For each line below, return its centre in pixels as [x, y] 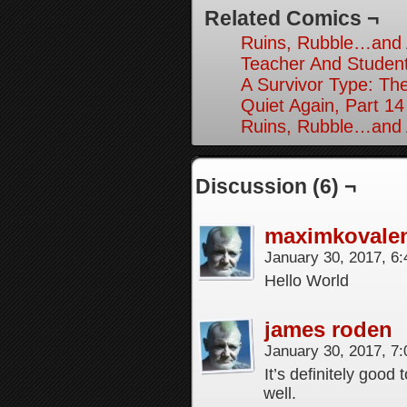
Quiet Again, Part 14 [323, 105]
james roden [328, 329]
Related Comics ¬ [292, 18]
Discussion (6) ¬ [276, 186]
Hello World [307, 281]
